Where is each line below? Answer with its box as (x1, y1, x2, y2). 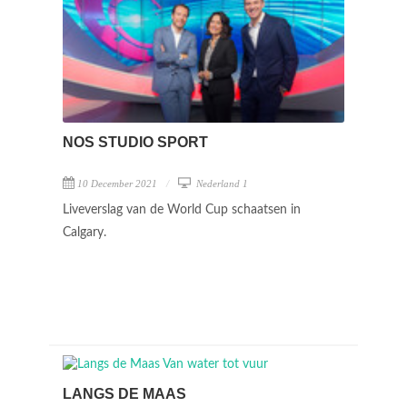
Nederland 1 (194, 177, 248, 189)
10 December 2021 (77, 177, 157, 189)
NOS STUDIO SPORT (63, 134, 208, 150)
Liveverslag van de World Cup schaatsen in (63, 203, 301, 216)
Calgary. (63, 225, 110, 239)
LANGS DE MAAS (63, 386, 186, 402)
